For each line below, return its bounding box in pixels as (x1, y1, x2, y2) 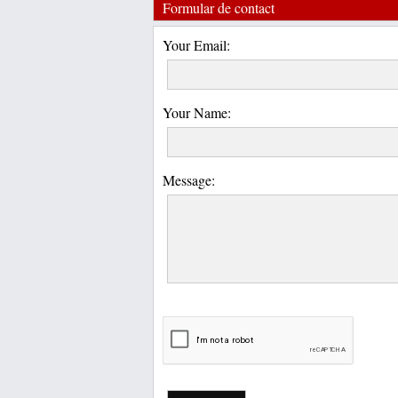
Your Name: (163, 103, 231, 122)
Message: (163, 171, 215, 189)
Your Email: (163, 36, 230, 54)
